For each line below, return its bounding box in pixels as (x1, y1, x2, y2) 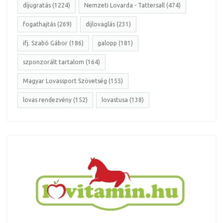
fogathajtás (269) (23, 21, 72, 28)
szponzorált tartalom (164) (23, 59, 100, 66)
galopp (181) (98, 40, 133, 47)
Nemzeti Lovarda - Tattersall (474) (84, 2, 181, 9)
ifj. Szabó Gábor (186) (23, 40, 84, 47)
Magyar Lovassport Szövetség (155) (23, 78, 123, 85)
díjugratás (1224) (23, 2, 70, 9)
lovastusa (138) (102, 97, 144, 104)
